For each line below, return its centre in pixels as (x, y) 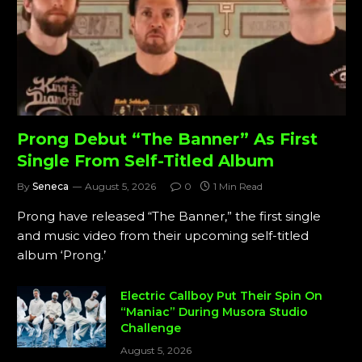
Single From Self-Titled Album (145, 161)
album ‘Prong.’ (61, 255)
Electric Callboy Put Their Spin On (221, 296)
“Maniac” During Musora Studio (214, 312)
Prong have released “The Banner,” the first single (169, 217)
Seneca (51, 187)
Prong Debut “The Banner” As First (167, 139)
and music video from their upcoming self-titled (163, 236)
